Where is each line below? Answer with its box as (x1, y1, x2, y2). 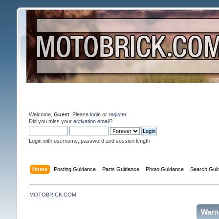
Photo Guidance (146, 166, 184, 172)
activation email (73, 118, 109, 124)
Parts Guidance (102, 166, 140, 172)
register (108, 111, 126, 117)
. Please (69, 111, 90, 117)
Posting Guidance (54, 166, 96, 172)
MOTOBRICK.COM (29, 191, 76, 197)
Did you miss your (28, 118, 73, 124)
